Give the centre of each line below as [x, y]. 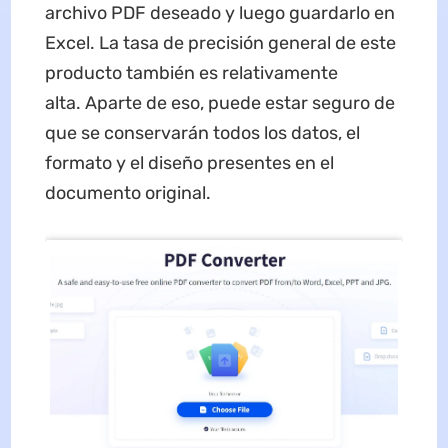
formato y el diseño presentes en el [189, 162]
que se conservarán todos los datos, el [202, 132]
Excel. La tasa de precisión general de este [220, 42]
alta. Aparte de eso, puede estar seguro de [219, 102]
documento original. [129, 192]
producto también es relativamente [191, 72]
